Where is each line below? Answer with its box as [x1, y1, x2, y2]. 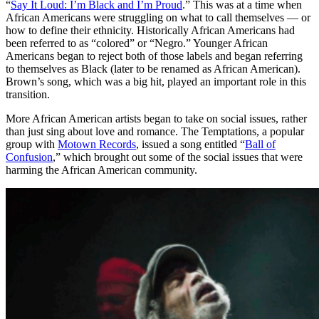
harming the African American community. [6, 163, 197, 176]
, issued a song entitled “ [136, 137, 245, 150]
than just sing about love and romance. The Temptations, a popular [6, 125, 304, 137]
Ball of [245, 137, 276, 150]
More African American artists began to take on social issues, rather [6, 112, 307, 125]
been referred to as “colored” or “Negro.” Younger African [6, 36, 268, 49]
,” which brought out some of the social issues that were [53, 150, 303, 163]
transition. [6, 88, 50, 100]
